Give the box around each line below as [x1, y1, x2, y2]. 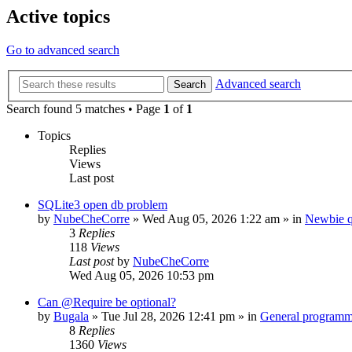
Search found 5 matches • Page [6, 101, 163, 115]
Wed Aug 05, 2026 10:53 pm [69, 268, 214, 282]
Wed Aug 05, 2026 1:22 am [142, 211, 280, 225]
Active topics [6, 6, 110, 27]
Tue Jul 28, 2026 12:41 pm [101, 309, 235, 323]
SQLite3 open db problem [38, 197, 167, 211]
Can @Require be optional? [38, 295, 176, 309]
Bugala [53, 309, 89, 323]
